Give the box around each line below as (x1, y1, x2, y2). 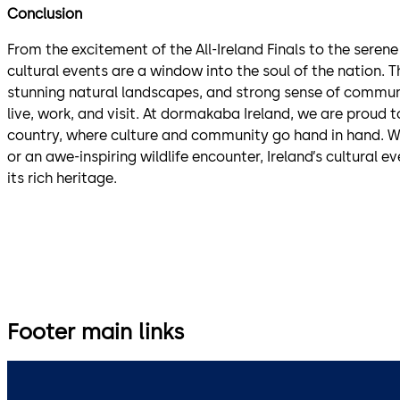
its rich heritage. (7, 170, 117, 187)
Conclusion (7, 5, 82, 22)
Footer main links (7, 319, 185, 346)
